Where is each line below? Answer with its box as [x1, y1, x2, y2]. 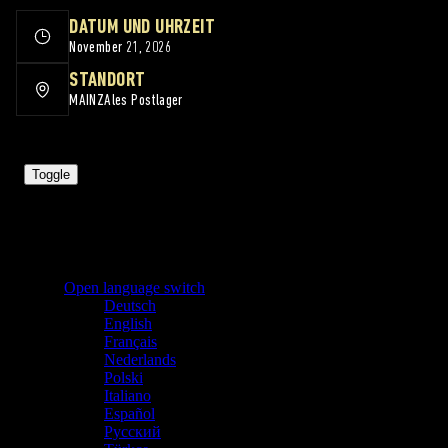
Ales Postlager [104, 93, 183, 110]
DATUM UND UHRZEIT [69, 18, 215, 39]
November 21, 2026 [69, 40, 171, 57]
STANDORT [69, 71, 146, 92]
